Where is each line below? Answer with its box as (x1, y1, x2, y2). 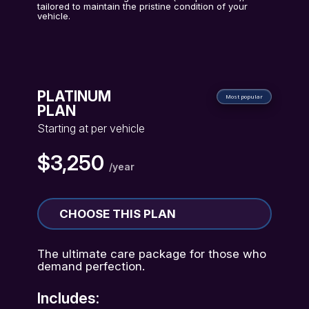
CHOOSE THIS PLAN (59, 207, 177, 221)
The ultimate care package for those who (37, 246, 267, 261)
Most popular (225, 92, 263, 100)
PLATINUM (37, 88, 112, 105)
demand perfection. (37, 259, 146, 273)
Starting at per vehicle (37, 121, 146, 135)
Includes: (37, 289, 100, 307)
